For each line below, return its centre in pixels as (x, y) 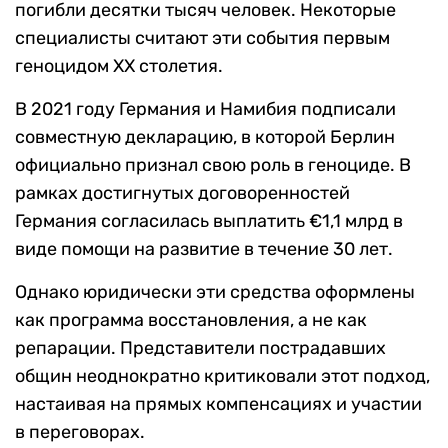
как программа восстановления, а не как (191, 320)
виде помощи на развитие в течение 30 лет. (204, 249)
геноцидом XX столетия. (119, 66)
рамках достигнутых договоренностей (182, 193)
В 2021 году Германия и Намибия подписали (205, 109)
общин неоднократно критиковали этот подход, (222, 376)
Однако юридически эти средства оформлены (215, 292)
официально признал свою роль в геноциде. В (213, 165)
